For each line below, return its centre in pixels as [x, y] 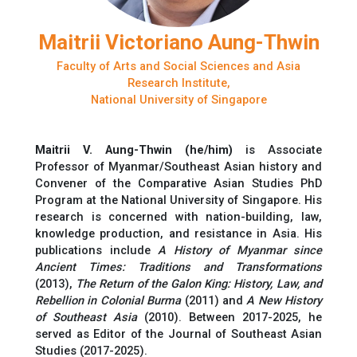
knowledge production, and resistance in [154, 233]
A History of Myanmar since [240, 250]
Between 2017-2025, [249, 317]
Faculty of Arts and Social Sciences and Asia [178, 66]
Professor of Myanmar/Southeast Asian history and [178, 166]
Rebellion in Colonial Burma [108, 300]
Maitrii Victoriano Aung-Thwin [178, 42]
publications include [96, 250]
